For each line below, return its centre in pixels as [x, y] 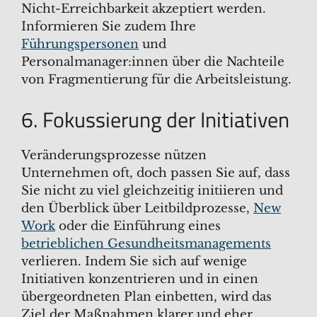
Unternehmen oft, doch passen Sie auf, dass [156, 173]
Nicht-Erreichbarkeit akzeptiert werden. [144, 9]
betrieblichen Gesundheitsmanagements [146, 243]
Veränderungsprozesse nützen [114, 155]
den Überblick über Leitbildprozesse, [137, 208]
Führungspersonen [80, 45]
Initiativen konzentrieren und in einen [140, 279]
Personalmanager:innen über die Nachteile [153, 62]
